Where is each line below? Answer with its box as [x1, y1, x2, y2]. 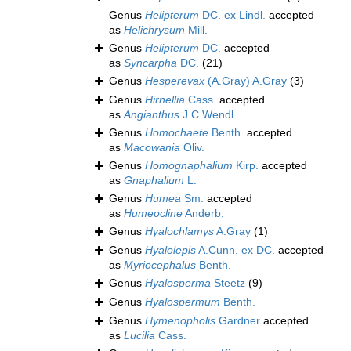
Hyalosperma [145, 277, 211, 290]
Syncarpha [124, 56, 177, 70]
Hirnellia [145, 93, 185, 107]
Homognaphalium [145, 159, 233, 172]
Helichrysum [124, 24, 185, 37]
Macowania [124, 141, 180, 154]
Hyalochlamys [145, 225, 214, 238]
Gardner [215, 314, 260, 327]
